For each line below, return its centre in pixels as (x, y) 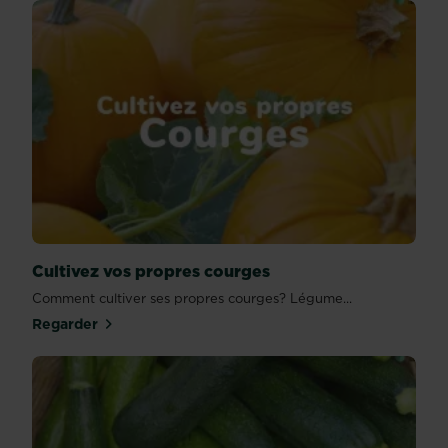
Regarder (65, 324)
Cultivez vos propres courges (151, 271)
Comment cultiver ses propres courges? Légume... (192, 298)
